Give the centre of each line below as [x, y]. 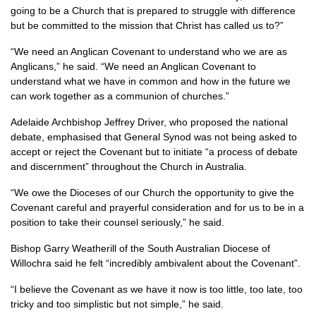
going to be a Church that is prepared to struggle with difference [153, 11]
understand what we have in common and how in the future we [151, 81]
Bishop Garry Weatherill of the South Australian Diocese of [140, 248]
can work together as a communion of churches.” [120, 96]
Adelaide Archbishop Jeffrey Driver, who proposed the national [149, 122]
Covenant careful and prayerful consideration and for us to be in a [157, 207]
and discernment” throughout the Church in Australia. [129, 166]
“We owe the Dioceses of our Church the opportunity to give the [152, 193]
